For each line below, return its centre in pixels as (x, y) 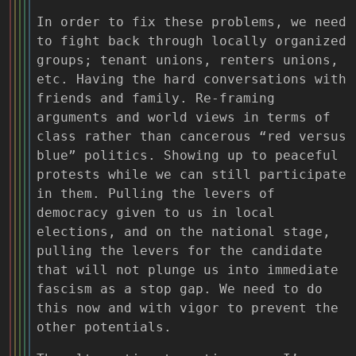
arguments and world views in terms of (184, 117)
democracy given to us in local (156, 212)
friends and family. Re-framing (156, 98)
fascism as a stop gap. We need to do (180, 288)
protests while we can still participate (192, 174)
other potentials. (104, 327)
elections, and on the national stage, (184, 231)
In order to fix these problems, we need (192, 21)
